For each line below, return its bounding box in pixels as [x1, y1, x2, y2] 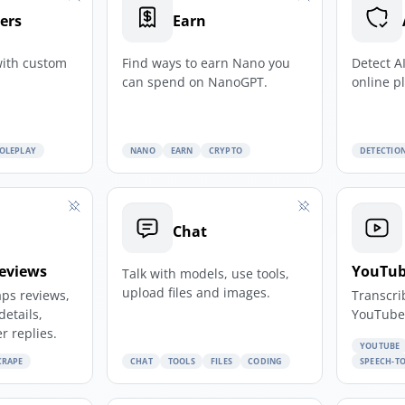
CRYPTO [208, 144, 243, 156]
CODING [248, 354, 283, 367]
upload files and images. [122, 283, 271, 301]
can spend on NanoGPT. [122, 72, 268, 90]
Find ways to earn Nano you [122, 53, 291, 71]
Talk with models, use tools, [122, 264, 290, 282]
